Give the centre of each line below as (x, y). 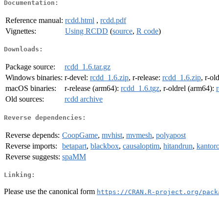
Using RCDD (87, 31)
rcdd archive (84, 99)
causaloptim (141, 146)
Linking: (20, 175)
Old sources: (25, 99)
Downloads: (23, 49)
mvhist (112, 135)
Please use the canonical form (50, 191)
